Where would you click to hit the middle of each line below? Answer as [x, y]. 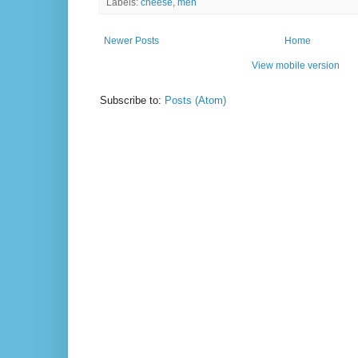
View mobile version [296, 66]
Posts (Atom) [195, 101]
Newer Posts [131, 41]
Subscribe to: [132, 101]
